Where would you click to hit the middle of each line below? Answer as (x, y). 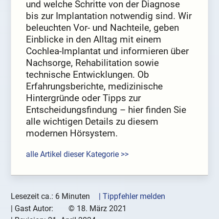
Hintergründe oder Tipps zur (84, 98)
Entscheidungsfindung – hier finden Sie (106, 109)
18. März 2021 (102, 208)
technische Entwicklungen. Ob (88, 74)
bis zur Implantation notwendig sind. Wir (109, 16)
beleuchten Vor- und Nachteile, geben (103, 27)
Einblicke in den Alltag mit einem (94, 39)
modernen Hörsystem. (72, 133)
